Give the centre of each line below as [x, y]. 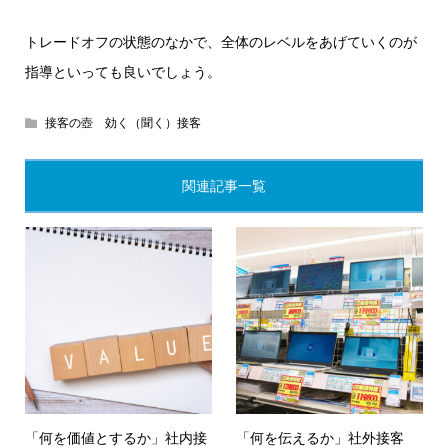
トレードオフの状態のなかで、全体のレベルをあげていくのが [220, 41]
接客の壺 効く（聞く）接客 [122, 122]
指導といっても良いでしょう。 [122, 71]
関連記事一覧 [224, 185]
